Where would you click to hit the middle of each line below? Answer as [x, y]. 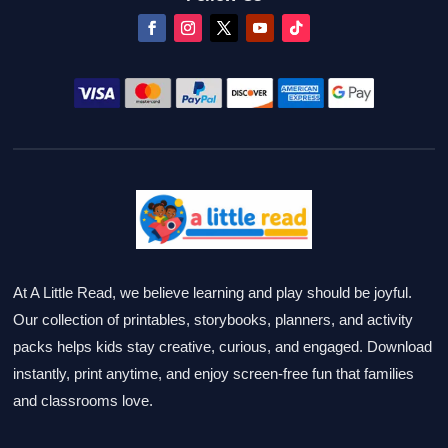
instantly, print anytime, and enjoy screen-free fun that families [214, 373]
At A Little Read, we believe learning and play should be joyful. [213, 292]
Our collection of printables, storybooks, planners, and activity [213, 319]
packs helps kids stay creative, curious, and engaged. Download [223, 346]
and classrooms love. [83, 400]
